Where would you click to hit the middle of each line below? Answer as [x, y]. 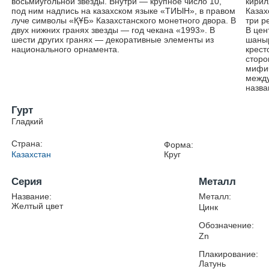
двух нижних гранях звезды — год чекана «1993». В [113, 30]
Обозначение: [227, 225]
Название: [32, 196]
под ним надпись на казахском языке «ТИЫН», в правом [124, 11]
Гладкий [28, 121]
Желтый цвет [38, 206]
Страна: [27, 144]
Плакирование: [229, 254]
